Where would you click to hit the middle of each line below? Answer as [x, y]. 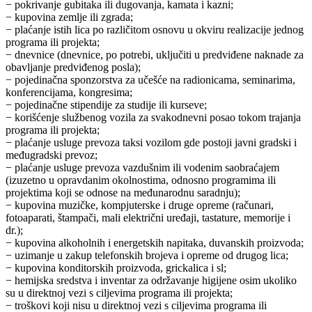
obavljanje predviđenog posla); [73, 68]
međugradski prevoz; [52, 155]
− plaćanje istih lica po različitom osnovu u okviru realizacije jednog [155, 30]
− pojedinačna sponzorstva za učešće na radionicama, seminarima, [150, 80]
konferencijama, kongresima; [69, 93]
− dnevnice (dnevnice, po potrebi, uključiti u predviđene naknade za [155, 55]
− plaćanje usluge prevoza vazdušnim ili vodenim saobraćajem [142, 168]
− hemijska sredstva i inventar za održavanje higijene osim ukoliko [151, 281]
